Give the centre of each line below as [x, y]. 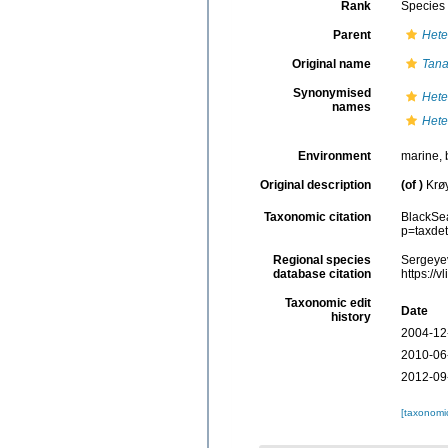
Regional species [321, 259]
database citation [321, 273]
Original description [315, 185]
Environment [334, 156]
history [350, 316]
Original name [331, 64]
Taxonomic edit [327, 302]
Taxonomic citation [317, 216]
